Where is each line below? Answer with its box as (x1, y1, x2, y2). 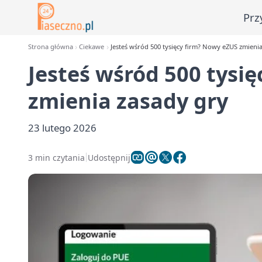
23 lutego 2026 (28, 121, 96, 135)
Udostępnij (88, 151, 130, 163)
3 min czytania (28, 151, 85, 163)
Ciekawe (79, 42, 105, 51)
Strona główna (28, 42, 73, 51)
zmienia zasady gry (28, 87, 228, 115)
